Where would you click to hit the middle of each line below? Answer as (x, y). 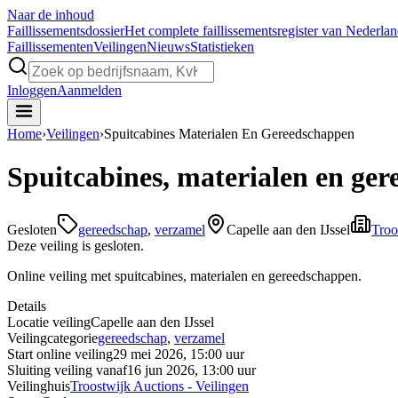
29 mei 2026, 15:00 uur (179, 354)
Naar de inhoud (51, 15)
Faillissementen (50, 47)
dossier (105, 31)
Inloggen (32, 90)
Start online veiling (60, 354)
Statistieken (222, 47)
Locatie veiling (49, 322)
